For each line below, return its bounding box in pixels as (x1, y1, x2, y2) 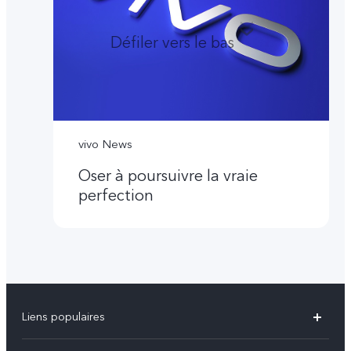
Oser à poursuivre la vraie (78, 165, 259, 187)
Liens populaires (22, 309, 105, 324)
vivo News (78, 136, 133, 152)
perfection (78, 185, 154, 207)
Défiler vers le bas (110, 32, 234, 54)
